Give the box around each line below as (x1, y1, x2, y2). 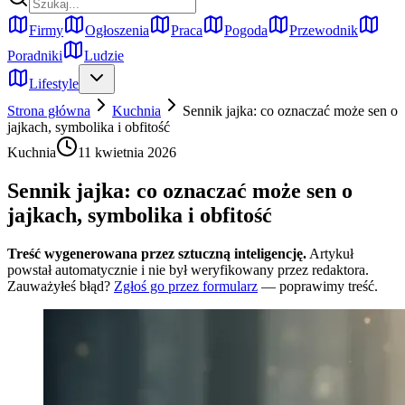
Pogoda (224, 23, 268, 38)
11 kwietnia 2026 (78, 145, 176, 160)
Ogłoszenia (85, 23, 149, 38)
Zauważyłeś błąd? (7, 278, 110, 294)
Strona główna (7, 103, 90, 118)
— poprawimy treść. (261, 278, 378, 294)
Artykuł (309, 245, 353, 261)
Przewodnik (289, 23, 358, 38)
